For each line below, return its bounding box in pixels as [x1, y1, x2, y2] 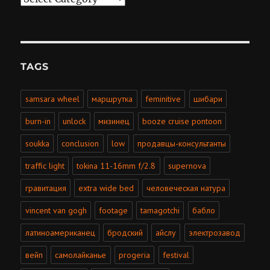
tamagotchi [140, 205, 180, 216]
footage [99, 205, 128, 216]
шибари [193, 93, 223, 105]
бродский [107, 227, 143, 239]
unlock [63, 116, 86, 127]
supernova [168, 160, 207, 172]
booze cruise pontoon [142, 116, 222, 127]
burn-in [25, 116, 51, 127]
